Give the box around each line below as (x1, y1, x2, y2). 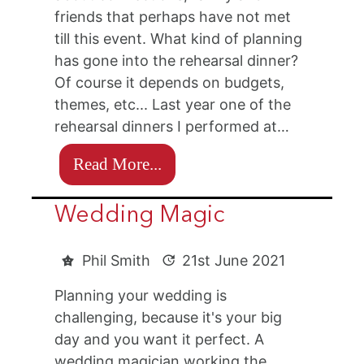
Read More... (73, 154, 162, 174)
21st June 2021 (182, 251, 286, 269)
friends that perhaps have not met (54, 8, 292, 26)
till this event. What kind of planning (54, 30, 303, 48)
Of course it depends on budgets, (54, 74, 285, 92)
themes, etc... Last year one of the (54, 96, 292, 114)
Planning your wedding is (54, 286, 227, 304)
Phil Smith (82, 251, 155, 269)
